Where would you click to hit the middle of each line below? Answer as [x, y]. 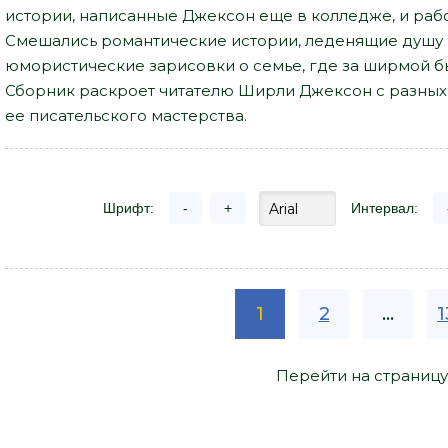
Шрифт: [128, 207]
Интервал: [384, 207]
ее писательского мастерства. [126, 115]
